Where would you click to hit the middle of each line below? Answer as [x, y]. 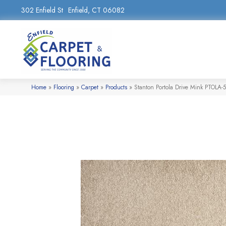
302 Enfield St [42, 10]
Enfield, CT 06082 [96, 10]
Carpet [90, 87]
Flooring [64, 87]
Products [116, 87]
